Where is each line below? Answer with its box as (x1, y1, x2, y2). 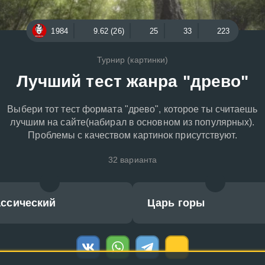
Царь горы (147, 197, 205, 209)
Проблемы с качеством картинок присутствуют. (28, 130, 237, 140)
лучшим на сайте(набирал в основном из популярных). (10, 117, 255, 127)
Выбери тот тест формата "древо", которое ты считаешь (7, 104, 258, 114)
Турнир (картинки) (96, 55, 169, 64)
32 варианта (108, 155, 157, 164)
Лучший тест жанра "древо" (16, 72, 249, 91)
